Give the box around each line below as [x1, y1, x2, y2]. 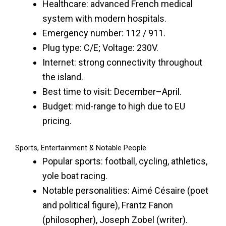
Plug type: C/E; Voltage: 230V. [42, 42, 158, 53]
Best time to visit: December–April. [42, 86, 182, 97]
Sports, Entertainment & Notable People [15, 143, 146, 152]
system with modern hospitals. [42, 13, 166, 24]
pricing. [42, 115, 72, 126]
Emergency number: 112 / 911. [42, 27, 165, 38]
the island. [42, 71, 83, 82]
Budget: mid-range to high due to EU [42, 100, 185, 111]
